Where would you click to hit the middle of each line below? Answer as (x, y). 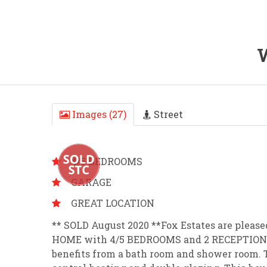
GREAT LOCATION (113, 203)
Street (167, 114)
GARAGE (91, 182)
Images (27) (98, 114)
